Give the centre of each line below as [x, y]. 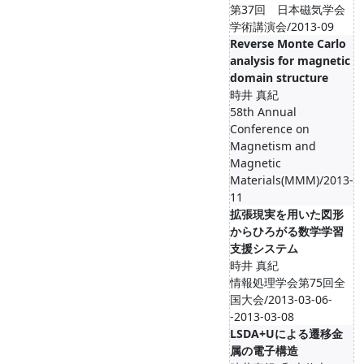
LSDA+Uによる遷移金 [286, 334]
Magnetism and [273, 146]
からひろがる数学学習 [287, 231]
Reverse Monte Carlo [288, 43]
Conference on [270, 129]
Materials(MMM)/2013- [292, 180]
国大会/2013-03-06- [281, 299]
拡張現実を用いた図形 [287, 214]
